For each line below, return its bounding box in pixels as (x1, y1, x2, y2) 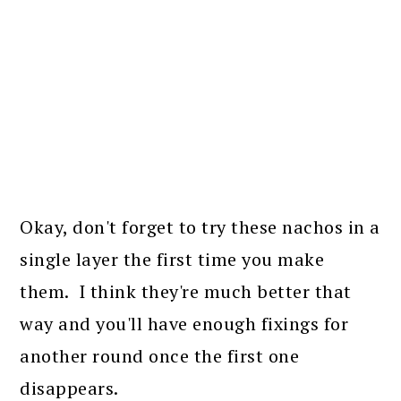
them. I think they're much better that (20, 279, 352, 304)
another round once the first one (20, 344, 300, 369)
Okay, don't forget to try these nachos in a (20, 215, 380, 240)
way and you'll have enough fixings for (20, 311, 349, 337)
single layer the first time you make (20, 247, 325, 272)
